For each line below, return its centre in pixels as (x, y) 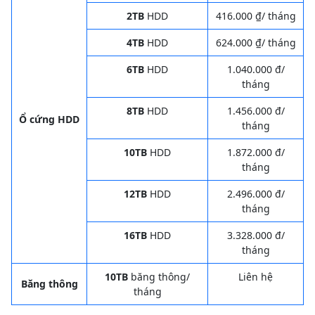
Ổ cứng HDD (49, 119)
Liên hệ (256, 276)
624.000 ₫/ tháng (256, 42)
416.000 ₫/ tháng (256, 15)
